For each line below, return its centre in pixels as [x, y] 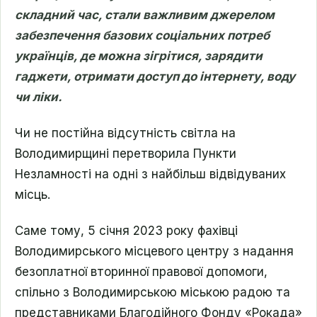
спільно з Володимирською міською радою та [152, 292]
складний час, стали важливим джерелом [145, 15]
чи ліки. [41, 97]
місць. [33, 195]
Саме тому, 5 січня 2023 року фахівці [126, 231]
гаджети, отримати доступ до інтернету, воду [155, 76]
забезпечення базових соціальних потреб [142, 35]
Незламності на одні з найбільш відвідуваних [150, 174]
